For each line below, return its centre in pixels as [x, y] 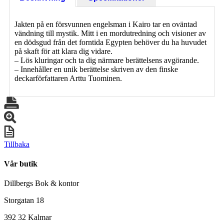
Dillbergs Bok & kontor [41, 183]
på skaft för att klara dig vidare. [63, 51]
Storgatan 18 [24, 200]
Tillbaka [17, 144]
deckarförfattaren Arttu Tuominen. [68, 78]
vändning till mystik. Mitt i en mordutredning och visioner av [110, 33]
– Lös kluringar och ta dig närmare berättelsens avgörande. [107, 60]
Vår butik [21, 164]
